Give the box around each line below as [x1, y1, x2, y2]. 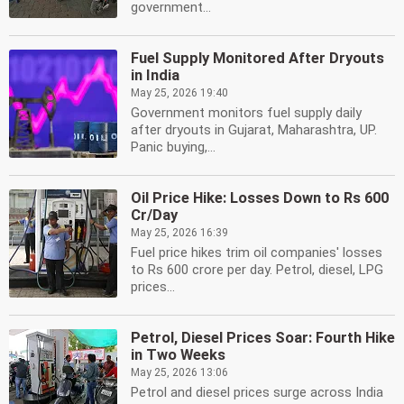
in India [131, 67, 179, 84]
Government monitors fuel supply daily [131, 105, 362, 121]
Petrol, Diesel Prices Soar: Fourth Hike [131, 329, 395, 346]
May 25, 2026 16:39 [131, 226, 228, 239]
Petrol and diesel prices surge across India [131, 384, 383, 400]
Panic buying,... [131, 139, 216, 155]
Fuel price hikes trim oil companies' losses [131, 244, 382, 261]
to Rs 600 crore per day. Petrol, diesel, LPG [131, 262, 383, 278]
